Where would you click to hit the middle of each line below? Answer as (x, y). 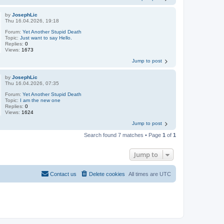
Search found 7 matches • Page (123, 135)
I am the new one (40, 100)
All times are (144, 174)
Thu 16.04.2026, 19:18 (32, 20)
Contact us (63, 174)
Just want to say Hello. (46, 37)
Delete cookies (107, 174)
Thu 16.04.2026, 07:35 (32, 83)
